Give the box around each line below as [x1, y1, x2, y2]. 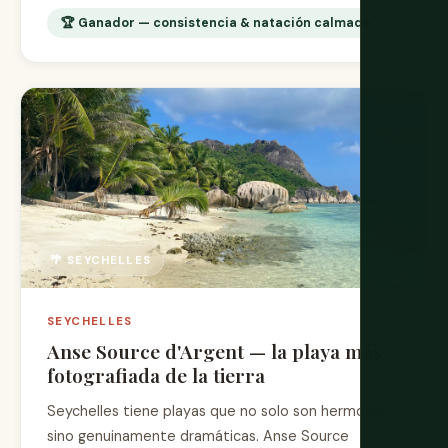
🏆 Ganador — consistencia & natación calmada [61, 14, 371, 31]
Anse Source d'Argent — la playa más [47, 337, 382, 364]
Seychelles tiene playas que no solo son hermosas [47, 401, 387, 420]
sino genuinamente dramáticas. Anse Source [47, 426, 349, 445]
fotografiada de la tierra [47, 361, 265, 388]
